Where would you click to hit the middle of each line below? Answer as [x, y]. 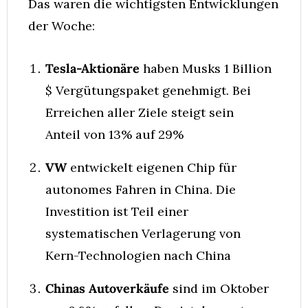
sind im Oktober [219, 288]
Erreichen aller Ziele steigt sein [140, 112]
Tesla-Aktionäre [92, 68]
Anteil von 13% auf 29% [114, 134]
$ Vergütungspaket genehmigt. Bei [148, 90]
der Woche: [62, 26]
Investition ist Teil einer [117, 211]
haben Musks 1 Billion [206, 68]
